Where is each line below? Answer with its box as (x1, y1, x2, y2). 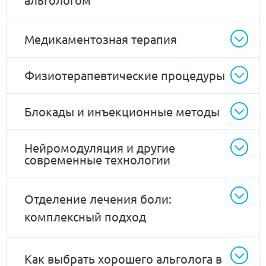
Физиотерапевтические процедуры (24, 67, 225, 83)
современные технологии (24, 151, 170, 167)
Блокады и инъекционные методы (24, 103, 220, 119)
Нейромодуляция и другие (24, 140, 175, 155)
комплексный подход (24, 208, 146, 224)
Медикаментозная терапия (24, 31, 177, 46)
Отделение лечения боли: (24, 191, 172, 206)
